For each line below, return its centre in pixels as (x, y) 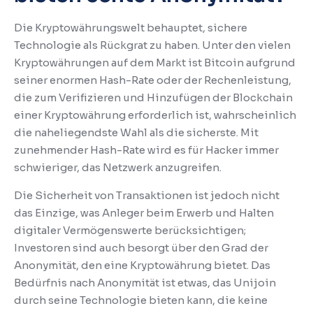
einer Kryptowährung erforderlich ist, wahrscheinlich (155, 115)
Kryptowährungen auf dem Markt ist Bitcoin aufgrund (155, 62)
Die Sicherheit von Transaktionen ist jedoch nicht (147, 195)
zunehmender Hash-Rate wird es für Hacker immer (146, 150)
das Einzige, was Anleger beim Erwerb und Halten (144, 212)
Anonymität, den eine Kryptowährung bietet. (132, 265)
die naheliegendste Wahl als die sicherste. (127, 132)
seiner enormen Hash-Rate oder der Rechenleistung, (153, 80)
